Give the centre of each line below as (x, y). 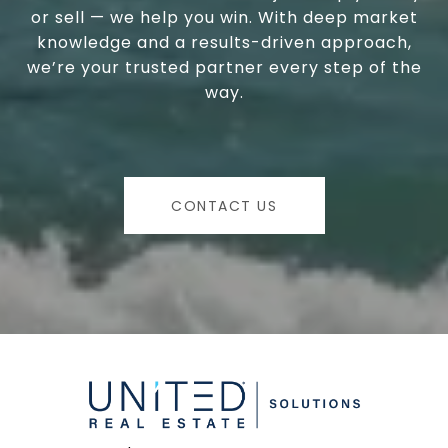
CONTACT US (224, 205)
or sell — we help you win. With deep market (224, 18)
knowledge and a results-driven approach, (224, 43)
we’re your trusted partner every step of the (224, 68)
